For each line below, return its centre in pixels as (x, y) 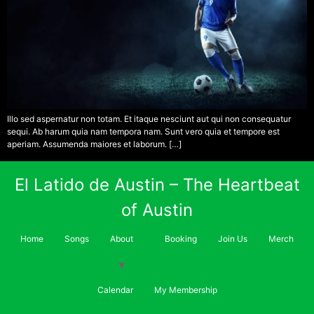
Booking (181, 238)
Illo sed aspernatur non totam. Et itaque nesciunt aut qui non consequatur (149, 119)
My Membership (185, 289)
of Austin (157, 210)
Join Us (233, 238)
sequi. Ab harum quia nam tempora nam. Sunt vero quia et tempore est (143, 132)
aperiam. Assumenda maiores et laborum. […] (94, 144)
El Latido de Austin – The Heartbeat (157, 184)
